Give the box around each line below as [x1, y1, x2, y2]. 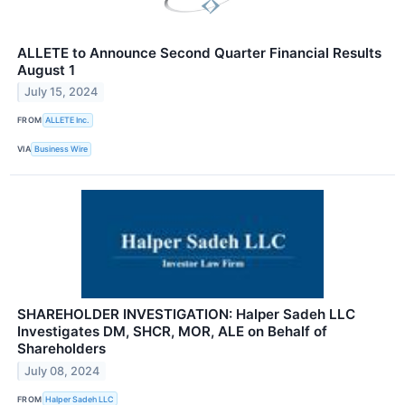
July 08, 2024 [24, 363, 100, 378]
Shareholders [17, 339, 106, 357]
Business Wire [34, 144, 89, 155]
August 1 [17, 61, 75, 79]
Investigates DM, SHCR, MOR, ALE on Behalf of [17, 322, 327, 340]
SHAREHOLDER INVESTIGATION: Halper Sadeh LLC [17, 305, 355, 323]
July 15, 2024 [24, 85, 99, 99]
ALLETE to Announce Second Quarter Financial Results [17, 43, 381, 61]
